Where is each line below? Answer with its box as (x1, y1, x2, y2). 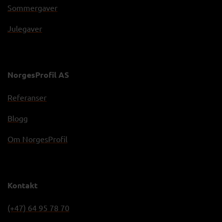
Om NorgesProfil (7, 133, 67, 144)
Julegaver (7, 23, 42, 33)
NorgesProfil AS (7, 69, 69, 80)
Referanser (7, 92, 47, 102)
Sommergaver (7, 2, 57, 12)
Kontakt (7, 179, 38, 190)
